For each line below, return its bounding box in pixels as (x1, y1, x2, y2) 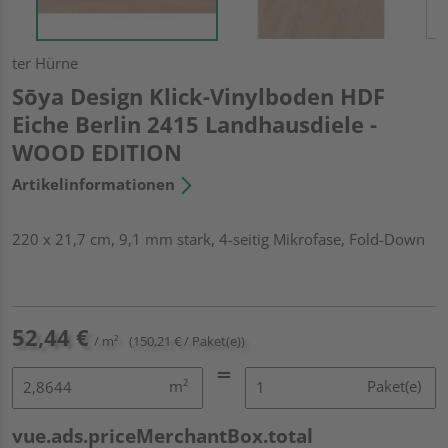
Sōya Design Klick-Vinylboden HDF (12, 80, 385, 111)
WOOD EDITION (12, 136, 182, 167)
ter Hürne (12, 52, 78, 73)
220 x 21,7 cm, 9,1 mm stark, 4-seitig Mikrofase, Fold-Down (12, 228, 425, 249)
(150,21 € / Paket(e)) (129, 331, 245, 350)
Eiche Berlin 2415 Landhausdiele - (12, 108, 377, 139)
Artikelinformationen (12, 173, 175, 194)
